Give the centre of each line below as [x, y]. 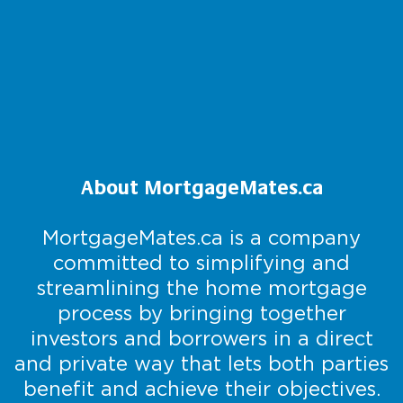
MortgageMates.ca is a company [201, 237]
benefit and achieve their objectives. [201, 389]
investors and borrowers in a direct [201, 338]
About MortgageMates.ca [201, 188]
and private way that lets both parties [201, 363]
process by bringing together [201, 313]
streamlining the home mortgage [201, 288]
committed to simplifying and [201, 263]
